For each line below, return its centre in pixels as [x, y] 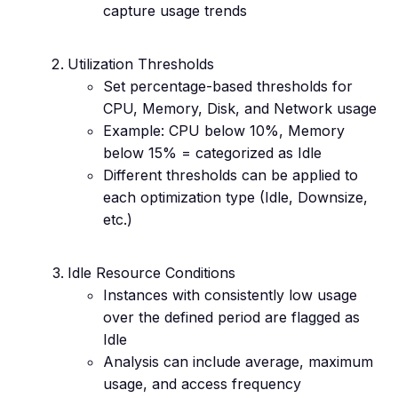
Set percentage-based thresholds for [228, 86]
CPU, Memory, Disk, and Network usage [240, 108]
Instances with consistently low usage [230, 295]
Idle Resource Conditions [151, 273]
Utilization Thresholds [141, 64]
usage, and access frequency [202, 384]
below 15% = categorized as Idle [212, 153]
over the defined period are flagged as [231, 317]
